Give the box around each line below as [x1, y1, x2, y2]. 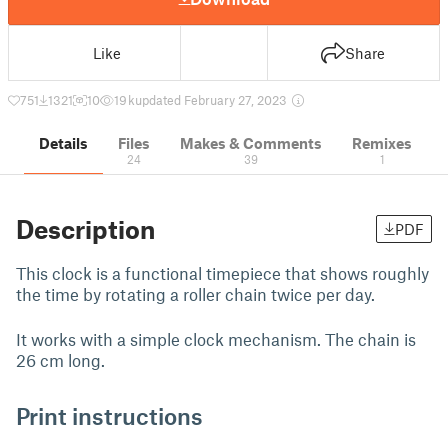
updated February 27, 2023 [135, 92, 290, 108]
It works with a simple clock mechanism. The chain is [16, 329, 416, 349]
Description [16, 214, 155, 244]
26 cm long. [16, 350, 105, 370]
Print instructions [16, 401, 203, 430]
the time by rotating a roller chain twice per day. [16, 284, 375, 304]
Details [39, 134, 88, 152]
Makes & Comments [180, 134, 322, 152]
